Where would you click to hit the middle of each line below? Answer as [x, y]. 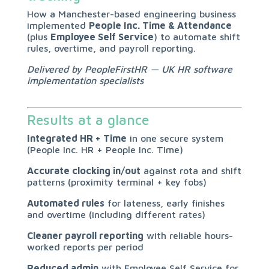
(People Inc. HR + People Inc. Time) [105, 150]
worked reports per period [85, 247]
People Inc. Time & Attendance [160, 25]
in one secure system [175, 138]
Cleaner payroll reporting [85, 235]
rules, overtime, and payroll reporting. [111, 48]
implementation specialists [85, 80]
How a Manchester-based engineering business [131, 14]
